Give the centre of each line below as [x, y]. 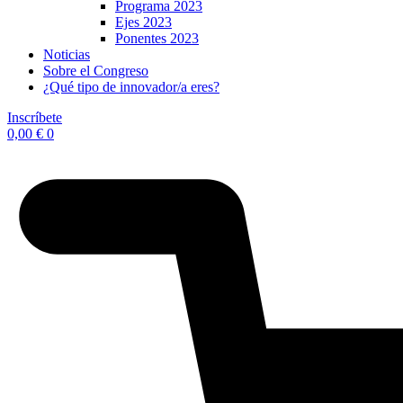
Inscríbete [35, 117]
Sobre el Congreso [96, 71]
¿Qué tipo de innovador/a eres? [131, 87]
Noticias [67, 54]
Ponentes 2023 [157, 38]
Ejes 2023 [143, 22]
